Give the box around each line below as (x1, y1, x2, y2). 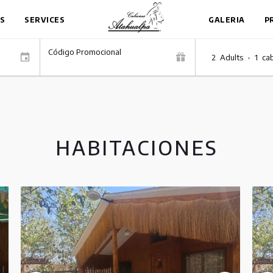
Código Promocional (48, 46, 121, 57)
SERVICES (24, 15, 65, 24)
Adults (219, 52, 243, 62)
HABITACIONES (55, 135, 218, 160)
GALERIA (208, 15, 245, 24)
